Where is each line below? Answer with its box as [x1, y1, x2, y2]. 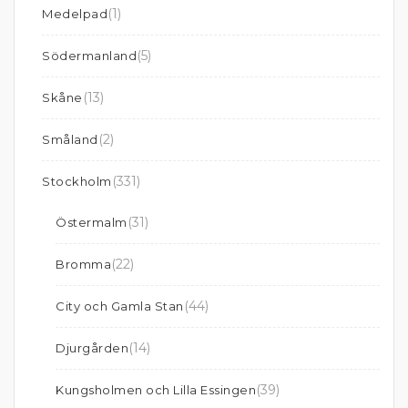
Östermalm [56, 215, 127, 229]
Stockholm [42, 174, 112, 189]
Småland [42, 132, 98, 147]
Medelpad [42, 6, 107, 21]
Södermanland [42, 48, 137, 63]
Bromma [56, 257, 111, 271]
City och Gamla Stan [56, 299, 184, 313]
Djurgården [56, 341, 128, 355]
